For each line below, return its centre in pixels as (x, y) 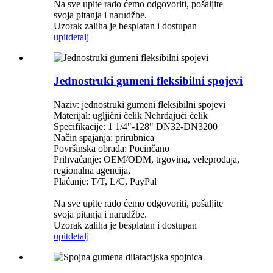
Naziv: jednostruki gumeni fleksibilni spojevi (140, 104)
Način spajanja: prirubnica (104, 137)
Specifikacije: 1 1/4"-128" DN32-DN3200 (136, 126)
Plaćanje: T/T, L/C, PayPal (105, 181)
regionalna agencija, (92, 170)
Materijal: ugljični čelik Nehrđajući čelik (131, 115)
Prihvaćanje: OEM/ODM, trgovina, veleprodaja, (147, 159)
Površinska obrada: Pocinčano (112, 148)
